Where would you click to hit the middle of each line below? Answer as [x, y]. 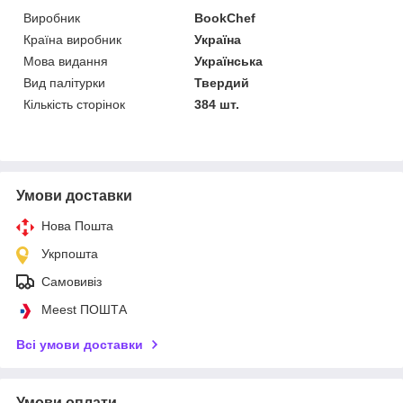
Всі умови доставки [80, 344]
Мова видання [66, 61]
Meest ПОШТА [84, 309]
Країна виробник [72, 39]
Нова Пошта [77, 225]
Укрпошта [70, 253]
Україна [218, 39]
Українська [229, 61]
